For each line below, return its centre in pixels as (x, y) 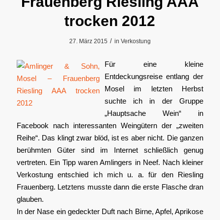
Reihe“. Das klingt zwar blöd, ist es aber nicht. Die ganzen (110, 137)
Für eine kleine (154, 64)
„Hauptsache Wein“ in (154, 113)
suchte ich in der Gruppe (154, 101)
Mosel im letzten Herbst (154, 88)
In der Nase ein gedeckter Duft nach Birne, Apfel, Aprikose (110, 211)
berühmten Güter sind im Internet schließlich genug (110, 150)
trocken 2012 (110, 21)
